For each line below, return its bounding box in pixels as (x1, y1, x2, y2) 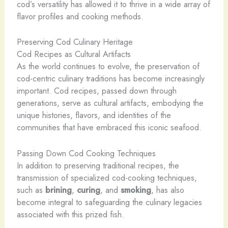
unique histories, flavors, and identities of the (16, 109, 171, 122)
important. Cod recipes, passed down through (16, 84, 177, 97)
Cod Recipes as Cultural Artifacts (16, 48, 131, 61)
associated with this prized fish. (16, 208, 124, 220)
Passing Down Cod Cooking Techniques (16, 147, 156, 159)
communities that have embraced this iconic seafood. (16, 121, 202, 134)
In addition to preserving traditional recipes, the (16, 159, 179, 172)
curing (76, 183, 100, 196)
